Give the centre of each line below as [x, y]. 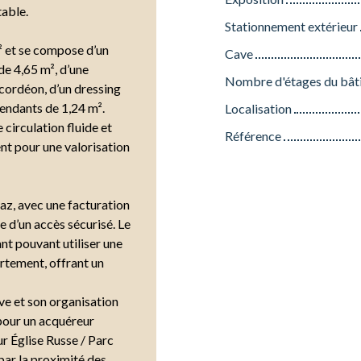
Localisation [258, 108]
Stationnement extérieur [291, 26]
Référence [253, 135]
